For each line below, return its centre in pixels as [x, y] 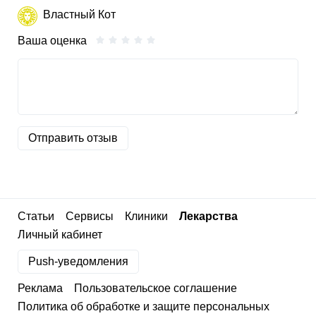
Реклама [40, 288]
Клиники [146, 216]
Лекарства [208, 216]
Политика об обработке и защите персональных [144, 306]
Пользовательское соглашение [156, 288]
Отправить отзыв [73, 138]
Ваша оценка [52, 40]
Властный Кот [79, 15]
